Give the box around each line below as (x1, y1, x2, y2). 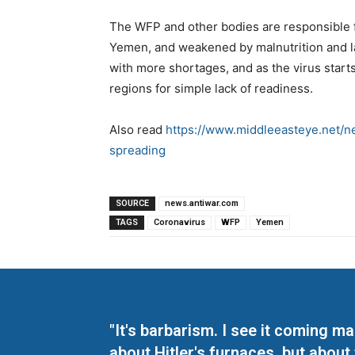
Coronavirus (154, 217, 205, 228)
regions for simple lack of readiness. (109, 81, 313, 97)
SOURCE (116, 198, 149, 209)
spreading (109, 143, 166, 158)
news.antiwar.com (165, 198, 239, 209)
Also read (109, 122, 166, 138)
